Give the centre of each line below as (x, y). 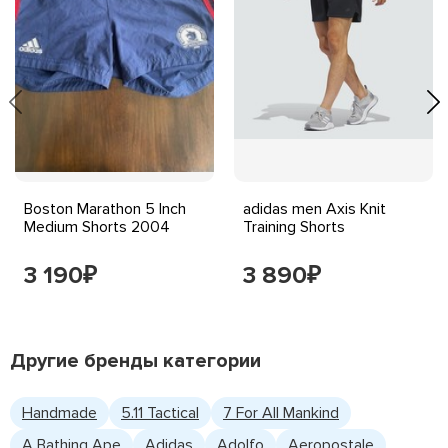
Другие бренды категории (135, 361)
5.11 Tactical (160, 413)
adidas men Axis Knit (314, 209)
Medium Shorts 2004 (97, 227)
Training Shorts (294, 227)
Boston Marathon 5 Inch (105, 209)
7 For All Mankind (281, 413)
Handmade (59, 413)
